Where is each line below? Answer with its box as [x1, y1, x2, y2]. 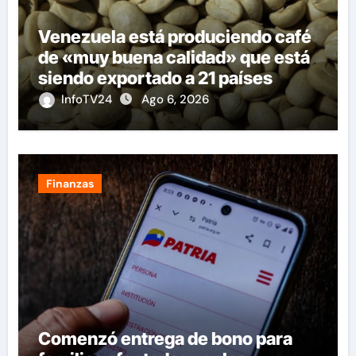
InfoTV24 [60, 91, 115, 108]
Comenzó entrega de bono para [37, 328, 292, 350]
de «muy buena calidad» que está [37, 47, 310, 68]
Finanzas [45, 176, 94, 192]
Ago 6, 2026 [141, 91, 209, 108]
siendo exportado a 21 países [37, 68, 273, 89]
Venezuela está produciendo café [37, 26, 311, 48]
